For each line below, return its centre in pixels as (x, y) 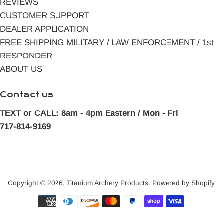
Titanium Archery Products (107, 183)
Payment (127, 200)
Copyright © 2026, (37, 183)
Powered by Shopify (183, 183)
